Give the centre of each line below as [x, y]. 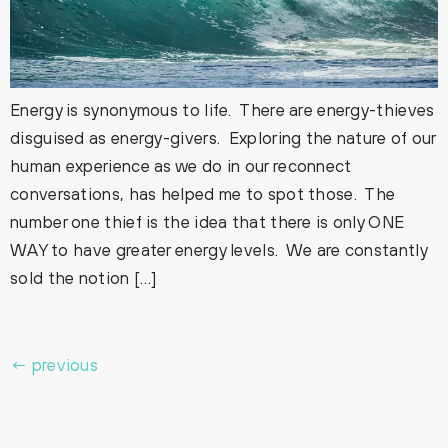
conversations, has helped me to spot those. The [203, 193]
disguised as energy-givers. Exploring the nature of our [223, 137]
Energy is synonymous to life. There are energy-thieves [222, 109]
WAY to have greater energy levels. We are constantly [218, 249]
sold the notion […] [83, 277]
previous [63, 364]
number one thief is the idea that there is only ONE [207, 221]
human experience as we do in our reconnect [181, 165]
